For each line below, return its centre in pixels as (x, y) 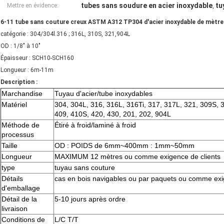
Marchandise (22, 94)
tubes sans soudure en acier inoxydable (147, 6)
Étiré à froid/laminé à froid (95, 125)
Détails (12, 179)
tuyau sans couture (85, 168)
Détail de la (19, 199)
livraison (14, 209)
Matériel (14, 105)
